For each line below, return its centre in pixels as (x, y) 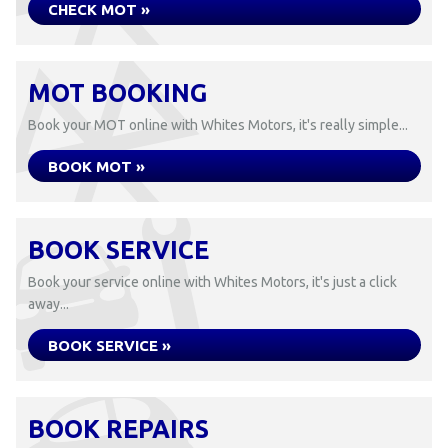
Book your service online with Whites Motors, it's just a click (212, 282)
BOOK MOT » (96, 166)
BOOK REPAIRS (118, 429)
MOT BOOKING (117, 93)
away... (48, 304)
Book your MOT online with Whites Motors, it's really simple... (218, 125)
